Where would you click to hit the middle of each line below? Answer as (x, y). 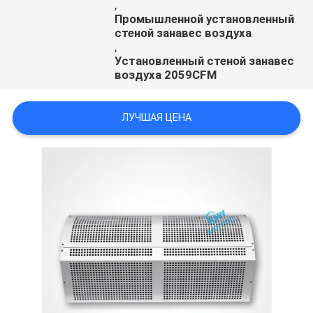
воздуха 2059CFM (166, 75)
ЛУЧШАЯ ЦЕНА (156, 118)
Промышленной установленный (205, 19)
